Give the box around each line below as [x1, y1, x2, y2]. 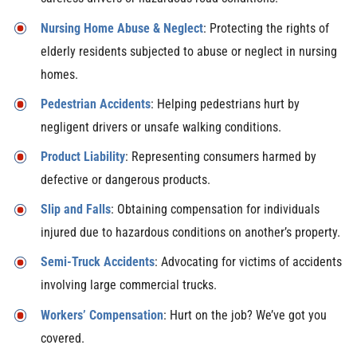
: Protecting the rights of [202, 20, 329, 36]
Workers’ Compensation [40, 307, 163, 323]
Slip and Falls [40, 202, 111, 218]
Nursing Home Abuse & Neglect [40, 20, 203, 36]
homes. [40, 66, 78, 82]
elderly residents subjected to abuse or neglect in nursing [40, 43, 337, 59]
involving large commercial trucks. [40, 277, 217, 293]
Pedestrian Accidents [40, 96, 151, 112]
